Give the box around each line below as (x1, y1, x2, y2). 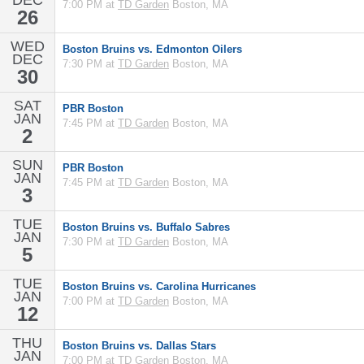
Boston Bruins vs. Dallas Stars (63, 340, 216, 352)
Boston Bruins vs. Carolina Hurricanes (63, 280, 256, 292)
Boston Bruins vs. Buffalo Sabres (63, 221, 230, 233)
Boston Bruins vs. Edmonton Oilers (63, 43, 242, 55)
